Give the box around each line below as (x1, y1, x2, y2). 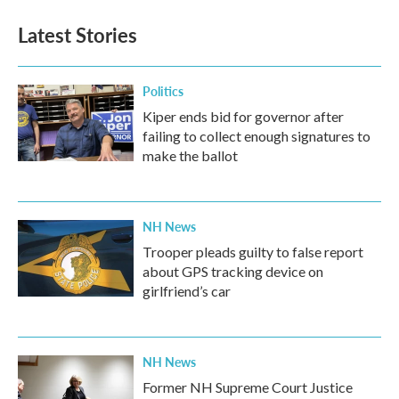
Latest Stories (18, 20, 137, 49)
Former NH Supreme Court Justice (142, 378, 353, 395)
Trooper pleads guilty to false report (142, 242, 363, 260)
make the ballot (142, 146, 238, 164)
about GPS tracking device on (142, 262, 323, 280)
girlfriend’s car (142, 281, 231, 299)
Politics (142, 81, 183, 100)
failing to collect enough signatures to (142, 126, 370, 144)
